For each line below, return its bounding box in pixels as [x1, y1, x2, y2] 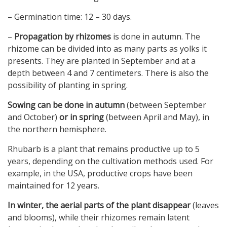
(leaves [191, 200, 219, 211]
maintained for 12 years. [8, 180, 99, 192]
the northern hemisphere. [8, 124, 106, 135]
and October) [8, 111, 59, 123]
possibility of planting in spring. [8, 80, 128, 91]
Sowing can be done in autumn [8, 99, 125, 111]
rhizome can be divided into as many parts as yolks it [8, 43, 207, 55]
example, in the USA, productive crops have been [8, 168, 193, 179]
